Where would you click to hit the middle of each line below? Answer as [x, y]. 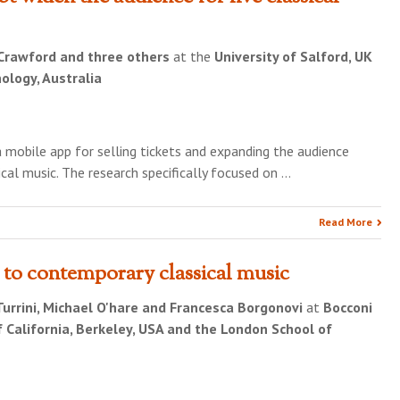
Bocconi [348, 307]
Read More [346, 222]
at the [192, 56]
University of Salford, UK [293, 56]
